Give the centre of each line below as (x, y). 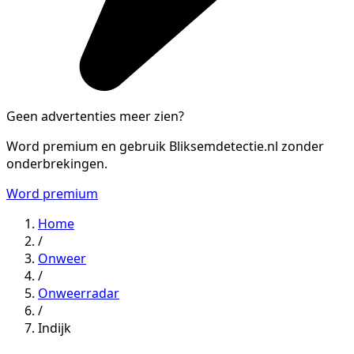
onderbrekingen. (57, 163)
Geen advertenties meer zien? (95, 116)
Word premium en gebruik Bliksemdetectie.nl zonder (165, 146)
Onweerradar (79, 293)
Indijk (55, 328)
